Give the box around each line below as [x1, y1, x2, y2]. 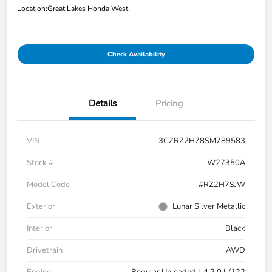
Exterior [27, 201, 55, 212]
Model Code [27, 179, 70, 191]
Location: [17, 4, 47, 14]
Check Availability [107, 50, 165, 59]
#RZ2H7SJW [199, 179, 245, 191]
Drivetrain [27, 245, 63, 256]
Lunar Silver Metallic [172, 201, 245, 212]
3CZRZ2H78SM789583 [158, 135, 245, 147]
